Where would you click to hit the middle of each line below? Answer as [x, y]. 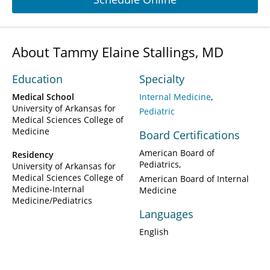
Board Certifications [190, 135]
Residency [33, 154]
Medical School [43, 96]
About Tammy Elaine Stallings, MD [118, 52]
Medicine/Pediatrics [52, 200]
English [154, 231]
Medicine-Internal [48, 189]
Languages [166, 214]
